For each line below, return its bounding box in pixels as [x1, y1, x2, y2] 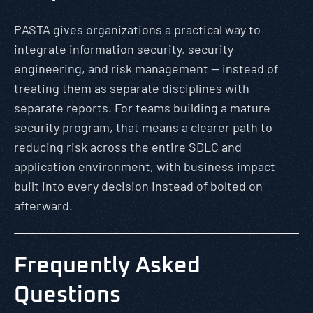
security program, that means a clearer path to [14, 119, 272, 135]
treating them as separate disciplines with [14, 80, 249, 96]
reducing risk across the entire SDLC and [14, 139, 242, 154]
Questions [14, 284, 121, 307]
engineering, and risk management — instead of [14, 61, 278, 76]
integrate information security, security [14, 41, 233, 57]
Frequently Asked [14, 255, 201, 277]
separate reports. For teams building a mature [14, 100, 270, 115]
